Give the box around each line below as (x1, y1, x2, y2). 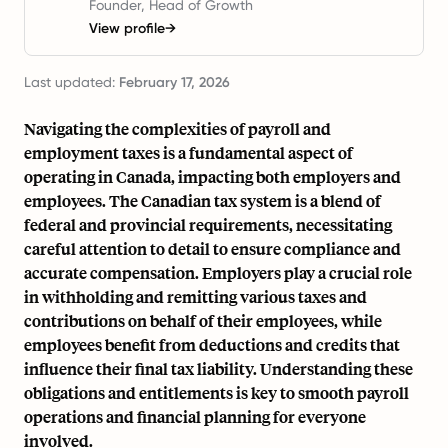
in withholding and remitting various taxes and (24, 286, 367, 307)
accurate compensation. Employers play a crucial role (24, 262, 412, 283)
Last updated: (24, 74, 119, 90)
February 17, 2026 (119, 74, 230, 91)
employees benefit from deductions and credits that (24, 334, 400, 355)
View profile (89, 20, 165, 37)
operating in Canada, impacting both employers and (24, 166, 401, 187)
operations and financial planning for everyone (24, 406, 366, 427)
